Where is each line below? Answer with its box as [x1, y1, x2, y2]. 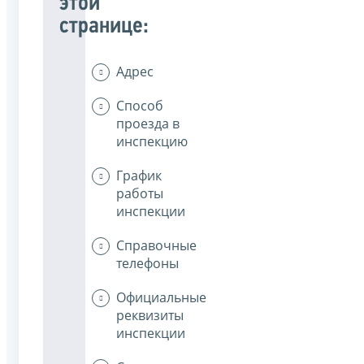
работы [116, 184, 163, 203]
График [116, 167, 162, 185]
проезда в [116, 115, 180, 133]
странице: [59, 15, 149, 39]
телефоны [116, 254, 179, 273]
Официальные [116, 288, 206, 307]
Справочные [116, 236, 197, 255]
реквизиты [116, 306, 184, 325]
